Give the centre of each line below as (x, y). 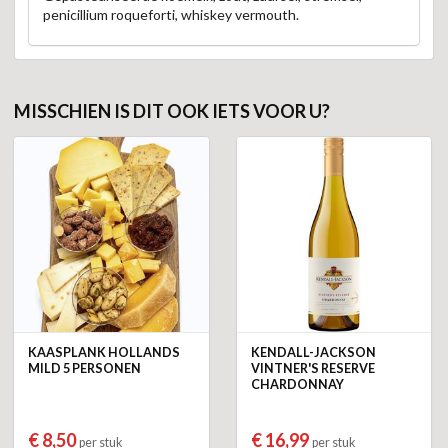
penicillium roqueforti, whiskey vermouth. (171, 15)
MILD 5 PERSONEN (84, 368)
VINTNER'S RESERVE (312, 368)
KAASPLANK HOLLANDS (104, 352)
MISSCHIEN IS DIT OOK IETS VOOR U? (172, 110)
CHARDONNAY (297, 384)
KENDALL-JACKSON (313, 352)
